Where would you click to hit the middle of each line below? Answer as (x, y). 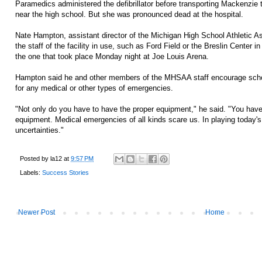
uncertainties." (39, 130)
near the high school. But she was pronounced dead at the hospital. (129, 14)
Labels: (31, 173)
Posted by (35, 158)
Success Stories (65, 173)
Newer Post (37, 213)
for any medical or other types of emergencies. (94, 88)
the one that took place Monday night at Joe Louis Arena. (112, 56)
